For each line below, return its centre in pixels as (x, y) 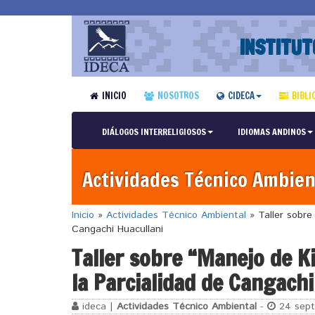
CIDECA (241, 96)
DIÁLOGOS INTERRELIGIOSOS (154, 131)
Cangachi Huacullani (117, 229)
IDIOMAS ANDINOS (271, 131)
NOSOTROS (178, 96)
